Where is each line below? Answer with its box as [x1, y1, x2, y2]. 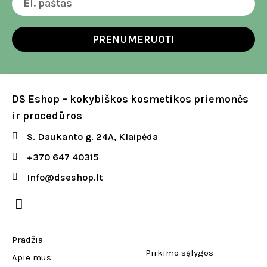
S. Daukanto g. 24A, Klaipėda [27, 131, 158, 142]
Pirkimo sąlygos [145, 247, 213, 259]
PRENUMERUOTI [92, 32, 175, 46]
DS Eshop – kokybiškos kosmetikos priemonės [12, 92, 249, 105]
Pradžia [12, 234, 43, 245]
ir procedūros [12, 108, 82, 122]
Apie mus [12, 252, 51, 263]
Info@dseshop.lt [27, 171, 103, 183]
